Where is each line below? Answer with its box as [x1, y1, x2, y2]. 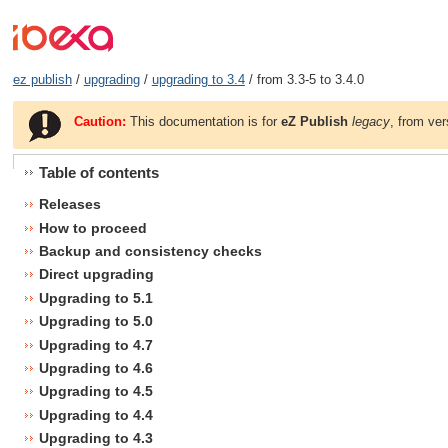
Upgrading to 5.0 [38, 313, 153, 330]
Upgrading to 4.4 [38, 406, 153, 423]
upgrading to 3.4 [151, 72, 245, 88]
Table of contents [38, 164, 159, 182]
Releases [38, 196, 101, 213]
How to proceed [38, 219, 147, 236]
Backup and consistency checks [38, 243, 262, 259]
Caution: [74, 113, 127, 129]
